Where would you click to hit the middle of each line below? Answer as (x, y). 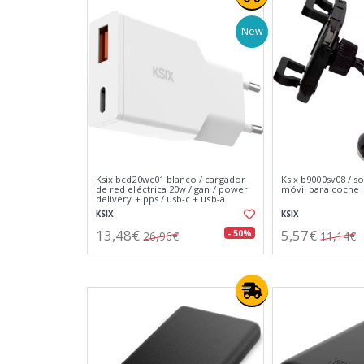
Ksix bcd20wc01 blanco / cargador (171, 179)
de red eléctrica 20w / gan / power (172, 189)
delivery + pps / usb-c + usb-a (160, 199)
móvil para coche (320, 189)
